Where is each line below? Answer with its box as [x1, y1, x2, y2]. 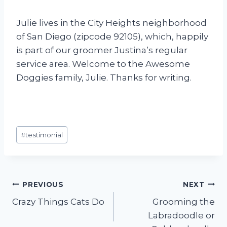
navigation [12, 200, 91, 217]
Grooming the [153, 197, 215, 207]
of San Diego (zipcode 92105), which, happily [16, 31, 208, 42]
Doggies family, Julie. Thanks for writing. [16, 72, 192, 83]
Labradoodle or [148, 210, 215, 221]
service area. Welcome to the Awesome [16, 58, 190, 69]
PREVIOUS [22, 180, 64, 188]
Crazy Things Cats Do [12, 197, 104, 207]
